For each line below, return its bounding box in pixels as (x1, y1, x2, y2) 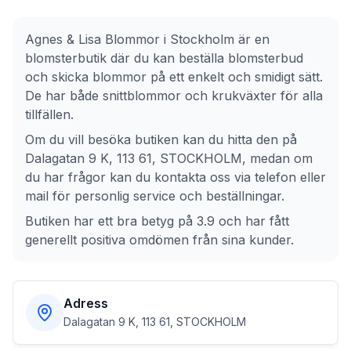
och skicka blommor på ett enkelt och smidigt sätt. (25, 69, 323, 85)
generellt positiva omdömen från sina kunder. (25, 232, 294, 248)
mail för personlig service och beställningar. (25, 188, 284, 204)
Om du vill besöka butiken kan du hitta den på (25, 132, 297, 147)
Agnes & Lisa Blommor (25, 31, 160, 47)
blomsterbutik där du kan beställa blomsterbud (25, 50, 303, 66)
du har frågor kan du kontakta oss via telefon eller (25, 169, 326, 185)
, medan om (242, 150, 313, 166)
